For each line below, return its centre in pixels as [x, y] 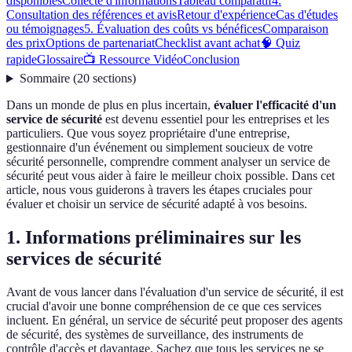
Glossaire [60, 60]
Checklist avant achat [207, 43]
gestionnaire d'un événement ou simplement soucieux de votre [159, 148]
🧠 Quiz [280, 43]
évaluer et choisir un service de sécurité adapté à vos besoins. [157, 204]
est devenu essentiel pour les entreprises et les [216, 119]
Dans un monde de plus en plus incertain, [110, 105]
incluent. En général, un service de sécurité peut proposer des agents [174, 321]
